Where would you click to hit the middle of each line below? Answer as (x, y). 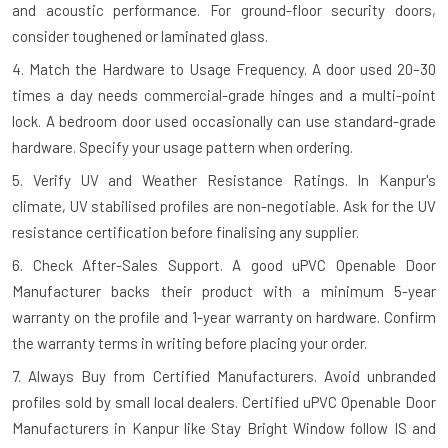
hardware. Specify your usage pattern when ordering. (182, 146)
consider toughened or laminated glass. (140, 35)
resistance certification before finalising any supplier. (185, 231)
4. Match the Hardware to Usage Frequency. (159, 68)
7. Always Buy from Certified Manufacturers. (164, 375)
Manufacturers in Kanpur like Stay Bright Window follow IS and (224, 427)
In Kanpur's (391, 179)
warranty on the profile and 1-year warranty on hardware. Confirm (224, 316)
